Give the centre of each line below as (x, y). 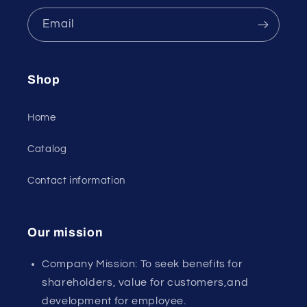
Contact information (76, 181)
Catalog (47, 149)
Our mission (65, 232)
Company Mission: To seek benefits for (143, 263)
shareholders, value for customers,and (145, 282)
